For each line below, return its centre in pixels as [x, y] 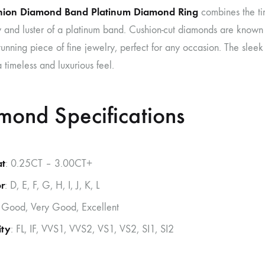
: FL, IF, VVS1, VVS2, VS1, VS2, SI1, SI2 [92, 229]
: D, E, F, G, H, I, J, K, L [52, 185]
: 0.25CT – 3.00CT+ [49, 163]
